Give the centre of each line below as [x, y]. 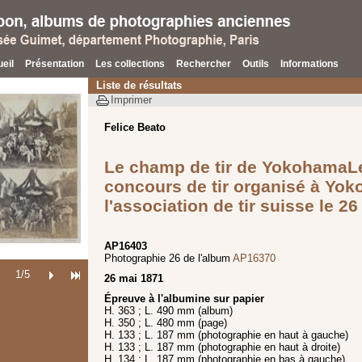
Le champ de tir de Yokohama [226, 166]
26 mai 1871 [134, 278]
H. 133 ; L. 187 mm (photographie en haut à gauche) [226, 335]
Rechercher [204, 64]
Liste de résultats [139, 85]
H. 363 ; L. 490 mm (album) [168, 310]
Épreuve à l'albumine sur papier [184, 298]
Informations [309, 64]
